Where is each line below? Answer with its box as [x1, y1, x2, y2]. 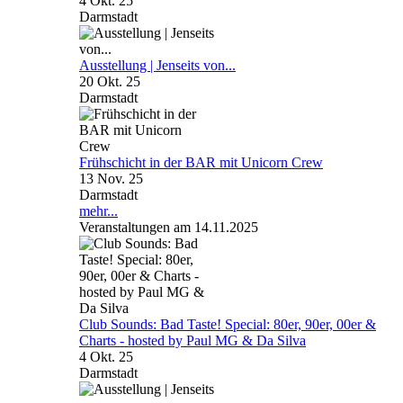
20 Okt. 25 [79, 73, 140, 89]
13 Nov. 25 [79, 170, 143, 186]
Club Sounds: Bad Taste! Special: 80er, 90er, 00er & [79, 316, 376, 332]
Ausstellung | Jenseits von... [79, 57, 236, 73]
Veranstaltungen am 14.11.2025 [79, 219, 258, 235]
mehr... [79, 202, 118, 219]
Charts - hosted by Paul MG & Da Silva [79, 332, 306, 348]
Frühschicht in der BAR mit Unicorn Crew [79, 154, 323, 170]
